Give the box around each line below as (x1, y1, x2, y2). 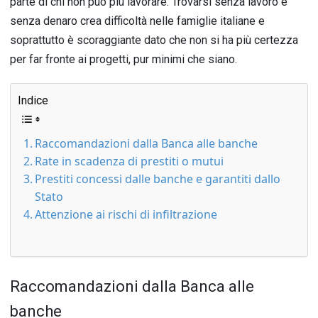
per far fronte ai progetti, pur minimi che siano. (10, 53, 237, 66)
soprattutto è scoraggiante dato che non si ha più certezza (10, 33, 298, 47)
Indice (18, 93, 48, 107)
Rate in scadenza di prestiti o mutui (34, 153, 224, 170)
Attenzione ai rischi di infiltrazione (34, 207, 217, 223)
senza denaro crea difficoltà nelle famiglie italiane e (10, 14, 265, 28)
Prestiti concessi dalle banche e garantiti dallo (34, 171, 280, 187)
